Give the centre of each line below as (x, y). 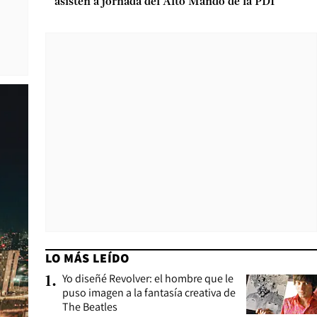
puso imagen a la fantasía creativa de (149, 293)
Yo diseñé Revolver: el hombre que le (148, 278)
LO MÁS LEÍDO (87, 258)
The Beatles (90, 307)
